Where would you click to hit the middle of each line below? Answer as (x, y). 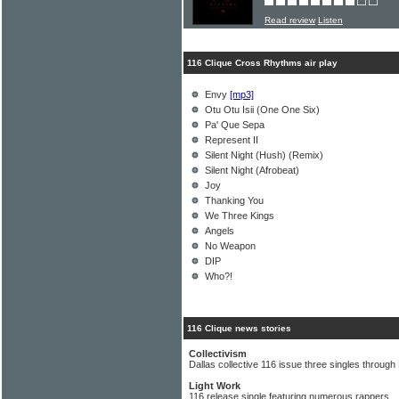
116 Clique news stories (239, 328)
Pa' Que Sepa (235, 125)
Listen (330, 20)
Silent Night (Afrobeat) (252, 170)
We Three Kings (240, 216)
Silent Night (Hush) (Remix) (264, 155)
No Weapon (230, 246)
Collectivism (218, 354)
